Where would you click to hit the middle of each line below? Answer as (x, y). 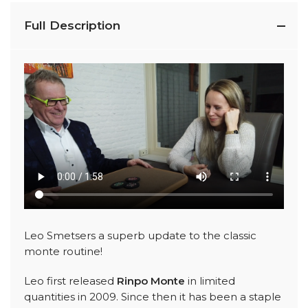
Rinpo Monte (151, 280)
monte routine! (63, 251)
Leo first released (70, 280)
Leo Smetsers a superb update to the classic (140, 235)
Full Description (72, 26)
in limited (210, 280)
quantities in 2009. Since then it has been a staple (153, 296)
